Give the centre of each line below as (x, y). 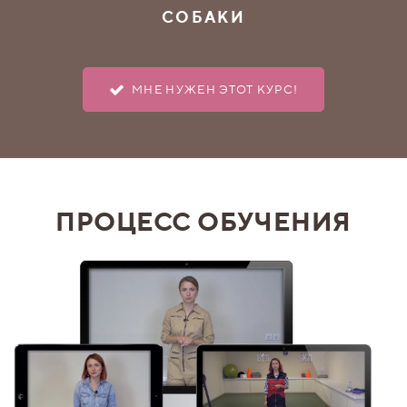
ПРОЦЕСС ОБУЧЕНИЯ (203, 221)
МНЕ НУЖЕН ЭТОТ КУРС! (215, 89)
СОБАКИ (203, 17)
